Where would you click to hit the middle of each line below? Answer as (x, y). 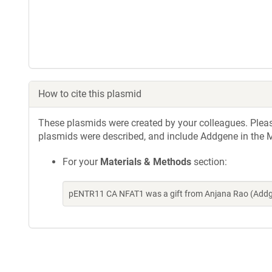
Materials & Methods (146, 162)
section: (209, 162)
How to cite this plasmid (90, 94)
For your (81, 162)
